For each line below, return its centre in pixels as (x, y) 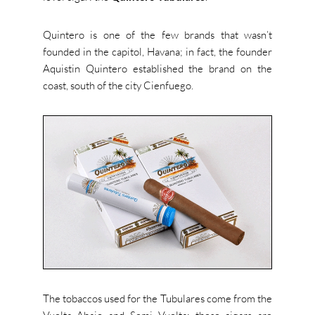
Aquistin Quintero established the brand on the (157, 69)
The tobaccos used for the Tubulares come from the (157, 298)
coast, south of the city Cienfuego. (118, 86)
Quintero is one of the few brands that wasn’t (157, 35)
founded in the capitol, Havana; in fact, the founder (157, 52)
